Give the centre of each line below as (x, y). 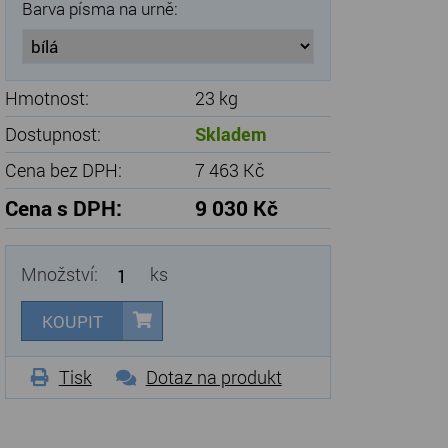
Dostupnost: (52, 134)
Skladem (230, 134)
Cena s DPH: (63, 208)
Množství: (61, 273)
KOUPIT (72, 321)
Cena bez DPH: (63, 170)
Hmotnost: (46, 98)
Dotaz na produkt (213, 377)
